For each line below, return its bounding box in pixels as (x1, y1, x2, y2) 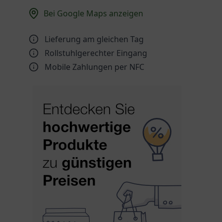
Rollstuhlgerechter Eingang (45, 48, 147, 58)
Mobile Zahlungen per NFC (45, 61, 144, 72)
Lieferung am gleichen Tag (45, 34, 144, 45)
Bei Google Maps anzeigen (44, 8, 143, 19)
